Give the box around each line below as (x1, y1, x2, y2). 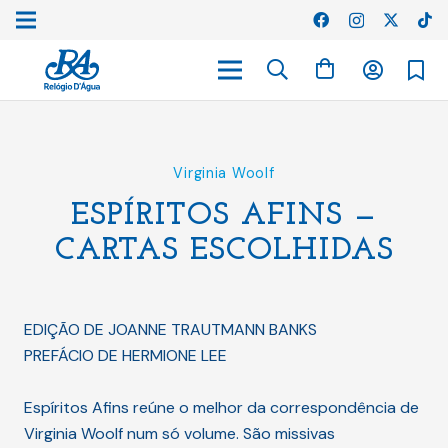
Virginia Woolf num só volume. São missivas (24, 423, 335, 444)
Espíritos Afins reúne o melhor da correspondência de (24, 397, 419, 418)
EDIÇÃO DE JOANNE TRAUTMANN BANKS (24, 319, 317, 340)
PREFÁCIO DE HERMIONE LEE (24, 345, 227, 366)
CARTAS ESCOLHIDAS (54, 235, 394, 267)
